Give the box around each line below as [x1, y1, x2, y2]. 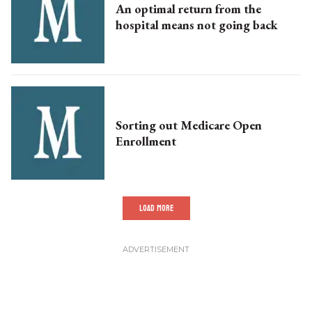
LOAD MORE [139, 201, 173, 217]
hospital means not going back [116, 17, 278, 33]
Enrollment [116, 133, 176, 150]
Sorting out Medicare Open [116, 117, 262, 134]
